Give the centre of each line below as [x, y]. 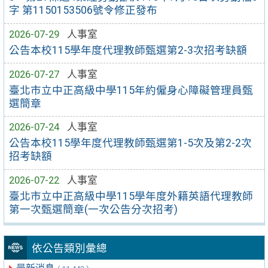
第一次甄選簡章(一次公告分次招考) [94, 210]
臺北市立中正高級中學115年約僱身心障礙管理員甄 [131, 90]
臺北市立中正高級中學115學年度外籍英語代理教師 [131, 197]
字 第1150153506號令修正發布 [83, 10]
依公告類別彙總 [70, 248]
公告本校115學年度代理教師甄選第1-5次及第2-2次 [131, 143]
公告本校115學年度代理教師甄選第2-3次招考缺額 [128, 50]
